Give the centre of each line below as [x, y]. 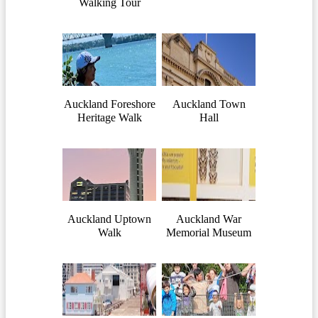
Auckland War [209, 219]
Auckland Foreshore [109, 104]
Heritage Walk [109, 117]
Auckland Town [209, 104]
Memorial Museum [209, 232]
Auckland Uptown [109, 219]
